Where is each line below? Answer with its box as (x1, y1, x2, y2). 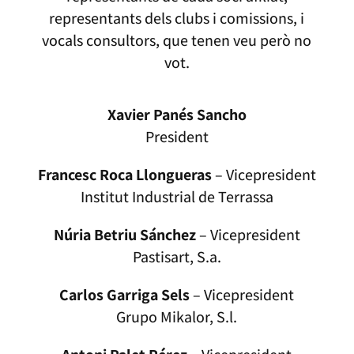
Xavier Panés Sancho (107, 104, 247, 126)
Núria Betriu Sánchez (53, 224, 196, 246)
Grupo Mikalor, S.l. (116, 307, 238, 328)
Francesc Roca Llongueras (37, 164, 212, 186)
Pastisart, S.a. (132, 247, 221, 268)
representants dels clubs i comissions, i (49, 8, 305, 29)
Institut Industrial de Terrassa (80, 186, 273, 208)
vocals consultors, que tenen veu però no (42, 30, 312, 51)
